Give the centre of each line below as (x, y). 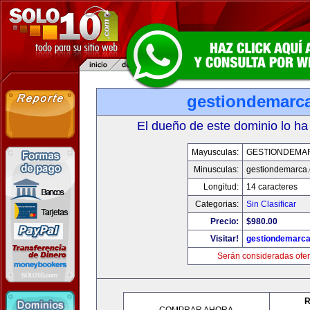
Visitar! (225, 239)
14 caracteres (272, 187)
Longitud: (221, 187)
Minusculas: (216, 170)
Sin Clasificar (271, 204)
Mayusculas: (215, 152)
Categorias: (217, 204)
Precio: (225, 221)
